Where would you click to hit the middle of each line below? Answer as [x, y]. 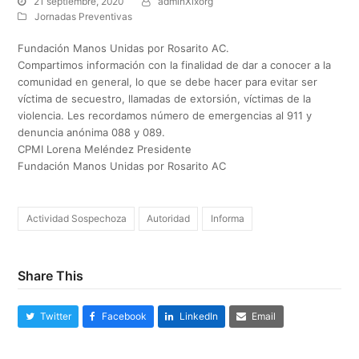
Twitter [56, 317]
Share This [51, 275]
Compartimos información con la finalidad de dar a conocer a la [175, 65]
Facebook [124, 317]
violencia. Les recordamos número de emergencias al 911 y [165, 115]
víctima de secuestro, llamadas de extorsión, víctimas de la [165, 98]
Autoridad [169, 219]
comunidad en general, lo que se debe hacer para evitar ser [168, 81]
